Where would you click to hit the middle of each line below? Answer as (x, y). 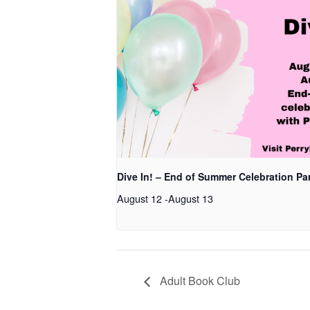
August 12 (139, 199)
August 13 (191, 199)
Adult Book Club (199, 281)
